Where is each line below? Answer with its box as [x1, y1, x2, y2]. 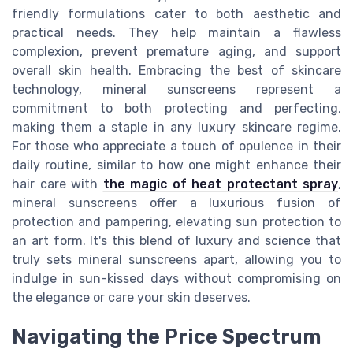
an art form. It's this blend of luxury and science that [12, 232, 341, 248]
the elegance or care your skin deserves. [12, 289, 251, 305]
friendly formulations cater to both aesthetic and [12, 6, 341, 21]
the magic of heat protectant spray [102, 176, 338, 191]
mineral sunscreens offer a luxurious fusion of [12, 195, 341, 210]
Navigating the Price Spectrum [12, 325, 321, 349]
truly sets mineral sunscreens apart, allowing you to [12, 251, 341, 267]
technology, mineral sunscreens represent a [12, 81, 341, 97]
